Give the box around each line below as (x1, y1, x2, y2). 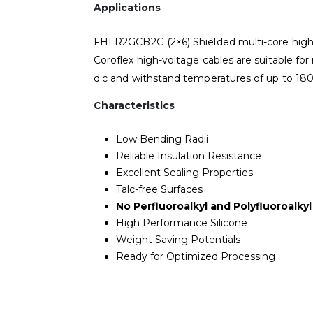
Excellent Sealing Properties (116, 166, 253, 179)
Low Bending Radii (116, 132, 208, 145)
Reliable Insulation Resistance (116, 149, 261, 162)
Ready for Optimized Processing (116, 249, 275, 263)
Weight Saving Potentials (116, 233, 240, 246)
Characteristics (94, 99, 175, 112)
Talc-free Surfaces (116, 182, 203, 196)
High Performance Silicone (116, 216, 247, 229)
